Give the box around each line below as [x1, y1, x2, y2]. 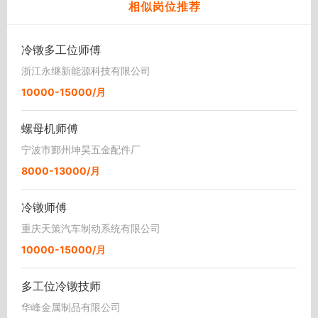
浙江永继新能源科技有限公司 [21, 64, 150, 77]
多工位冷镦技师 [21, 278, 101, 293]
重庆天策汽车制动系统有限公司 [21, 221, 160, 234]
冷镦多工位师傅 [21, 42, 101, 57]
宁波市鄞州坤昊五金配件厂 [21, 143, 141, 155]
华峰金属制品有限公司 [21, 300, 121, 313]
